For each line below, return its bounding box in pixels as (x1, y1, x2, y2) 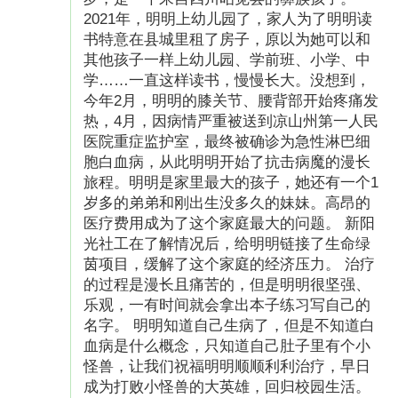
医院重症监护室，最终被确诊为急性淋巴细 (84, 132, 371, 150)
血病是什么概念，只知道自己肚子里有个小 (84, 337, 371, 354)
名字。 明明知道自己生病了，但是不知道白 (84, 316, 376, 334)
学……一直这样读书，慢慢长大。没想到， (84, 71, 371, 89)
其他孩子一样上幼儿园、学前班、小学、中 (84, 51, 371, 68)
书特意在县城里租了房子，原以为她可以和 (84, 30, 371, 48)
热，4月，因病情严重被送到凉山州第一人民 (84, 112, 379, 130)
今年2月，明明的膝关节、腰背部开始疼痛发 (84, 92, 379, 109)
